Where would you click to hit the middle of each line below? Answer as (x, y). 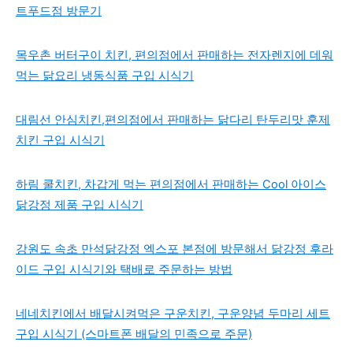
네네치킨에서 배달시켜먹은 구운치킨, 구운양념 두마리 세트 (173, 314)
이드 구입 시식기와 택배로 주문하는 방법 (124, 269)
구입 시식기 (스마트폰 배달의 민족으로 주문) (134, 334)
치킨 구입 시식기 (60, 140)
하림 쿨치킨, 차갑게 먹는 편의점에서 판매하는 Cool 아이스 (171, 184)
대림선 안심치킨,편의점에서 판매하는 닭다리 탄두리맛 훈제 (173, 120)
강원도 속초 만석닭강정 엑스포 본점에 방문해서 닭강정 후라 (175, 249)
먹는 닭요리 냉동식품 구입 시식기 (105, 76)
